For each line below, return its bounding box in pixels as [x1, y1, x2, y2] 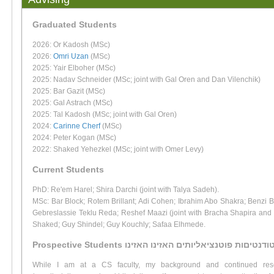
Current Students [32, 165, 104, 175]
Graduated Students [32, 20, 117, 29]
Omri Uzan [53, 52, 89, 61]
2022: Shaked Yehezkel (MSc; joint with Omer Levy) [32, 145, 204, 154]
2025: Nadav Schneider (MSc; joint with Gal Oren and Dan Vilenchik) [32, 75, 261, 84]
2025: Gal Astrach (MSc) [32, 98, 113, 108]
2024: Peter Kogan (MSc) [32, 133, 116, 143]
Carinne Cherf [53, 122, 100, 131]
